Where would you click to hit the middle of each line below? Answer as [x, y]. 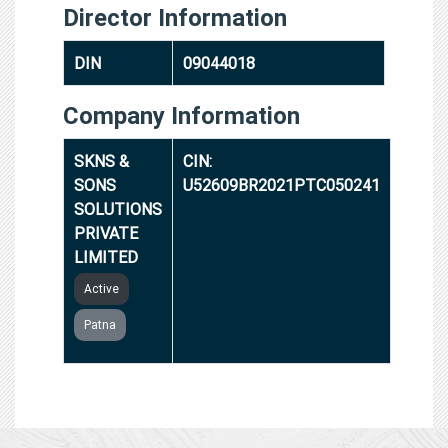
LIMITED [106, 256]
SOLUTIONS [118, 208]
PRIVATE [106, 232]
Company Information [181, 115]
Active [101, 288]
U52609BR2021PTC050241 [281, 184]
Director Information [175, 17]
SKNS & [101, 160]
